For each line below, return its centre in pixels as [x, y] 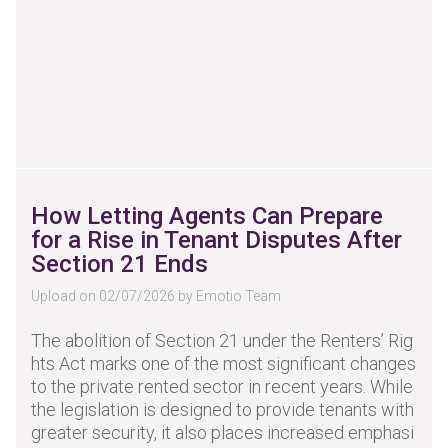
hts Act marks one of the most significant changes [223, 363]
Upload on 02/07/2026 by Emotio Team [156, 296]
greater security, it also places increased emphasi [222, 432]
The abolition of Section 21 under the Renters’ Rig [222, 340]
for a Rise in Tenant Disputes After [216, 240]
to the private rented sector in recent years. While [222, 386]
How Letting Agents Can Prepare [207, 216]
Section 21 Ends [119, 264]
